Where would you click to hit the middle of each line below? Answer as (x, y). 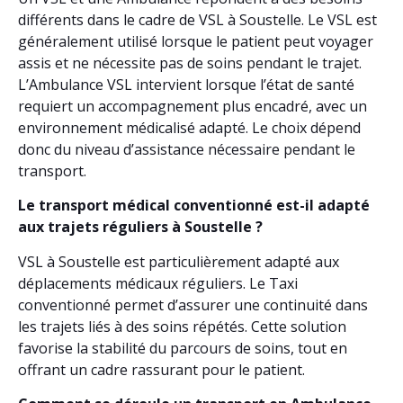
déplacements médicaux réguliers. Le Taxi (158, 283)
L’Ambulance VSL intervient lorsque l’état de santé (186, 84)
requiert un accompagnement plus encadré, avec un (193, 106)
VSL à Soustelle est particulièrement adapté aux (179, 261)
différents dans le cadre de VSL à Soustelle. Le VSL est (197, 19)
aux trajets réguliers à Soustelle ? (140, 227)
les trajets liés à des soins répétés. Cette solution (182, 326)
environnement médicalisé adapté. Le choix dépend (189, 127)
